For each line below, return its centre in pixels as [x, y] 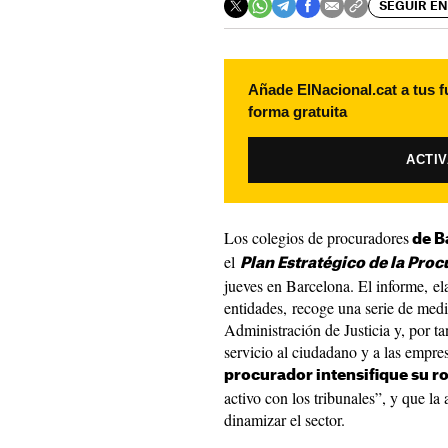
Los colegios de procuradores [316, 237]
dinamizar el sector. [284, 419]
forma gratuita [297, 111]
